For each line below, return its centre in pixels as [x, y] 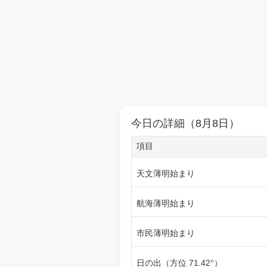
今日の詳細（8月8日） [185, 123]
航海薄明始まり [166, 203]
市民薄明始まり [166, 233]
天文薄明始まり [166, 173]
